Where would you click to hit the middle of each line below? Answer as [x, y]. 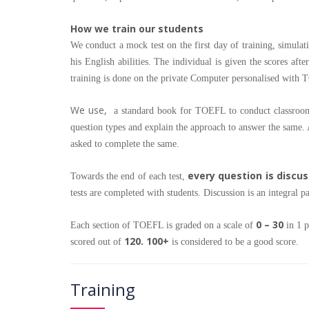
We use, [90, 110]
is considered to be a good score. [234, 242]
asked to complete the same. [125, 144]
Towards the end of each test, [129, 177]
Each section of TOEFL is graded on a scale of [163, 226]
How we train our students [137, 29]
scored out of [97, 242]
